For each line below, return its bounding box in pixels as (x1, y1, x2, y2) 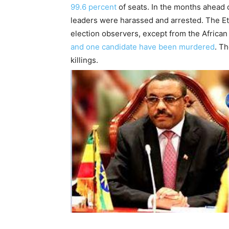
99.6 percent (71, 2, 117, 12)
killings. (71, 55, 98, 65)
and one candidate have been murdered (71, 42, 215, 52)
